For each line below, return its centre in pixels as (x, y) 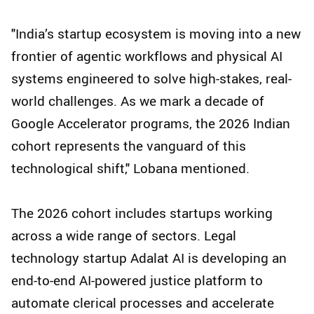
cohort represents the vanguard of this (129, 146)
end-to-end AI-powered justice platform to (137, 281)
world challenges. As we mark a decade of (138, 101)
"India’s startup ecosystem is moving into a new (156, 34)
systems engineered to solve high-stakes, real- (151, 79)
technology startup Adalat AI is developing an (149, 258)
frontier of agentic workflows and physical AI (147, 56)
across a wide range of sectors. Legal (124, 236)
